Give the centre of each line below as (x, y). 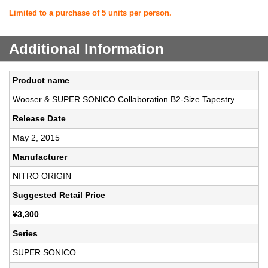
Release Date (39, 119)
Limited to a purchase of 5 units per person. (90, 13)
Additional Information (86, 49)
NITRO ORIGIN (42, 176)
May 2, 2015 (36, 138)
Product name (41, 80)
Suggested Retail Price (59, 195)
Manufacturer (40, 157)
